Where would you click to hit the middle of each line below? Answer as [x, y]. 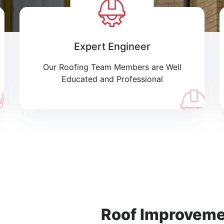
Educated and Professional [112, 79]
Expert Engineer [112, 46]
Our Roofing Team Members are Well [112, 67]
